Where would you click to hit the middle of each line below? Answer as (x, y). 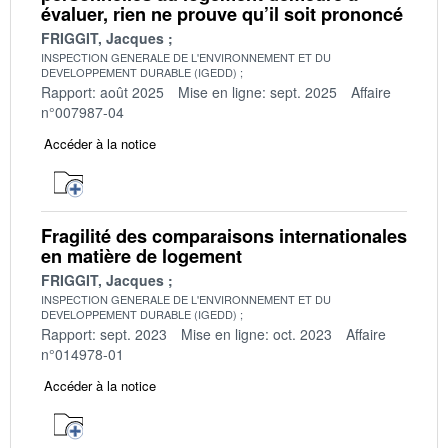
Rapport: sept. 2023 (104, 333)
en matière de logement (141, 255)
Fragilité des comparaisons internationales (224, 235)
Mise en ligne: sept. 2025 (257, 91)
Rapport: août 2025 (102, 91)
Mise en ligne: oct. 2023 (256, 333)
